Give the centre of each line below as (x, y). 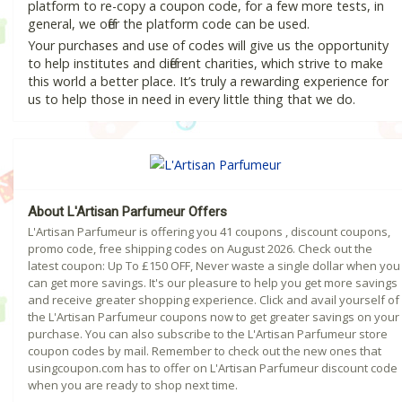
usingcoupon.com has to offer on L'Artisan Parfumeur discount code (213, 368)
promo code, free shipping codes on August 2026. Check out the (200, 249)
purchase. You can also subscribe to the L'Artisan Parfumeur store (208, 334)
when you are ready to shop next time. (133, 385)
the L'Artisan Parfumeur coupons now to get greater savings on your (214, 317)
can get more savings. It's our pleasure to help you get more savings (213, 283)
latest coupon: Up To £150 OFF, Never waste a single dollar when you (214, 266)
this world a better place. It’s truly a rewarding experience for (208, 82)
